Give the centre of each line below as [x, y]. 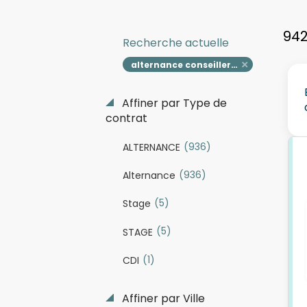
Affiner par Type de [173, 103]
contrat [126, 118]
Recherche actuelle [175, 43]
